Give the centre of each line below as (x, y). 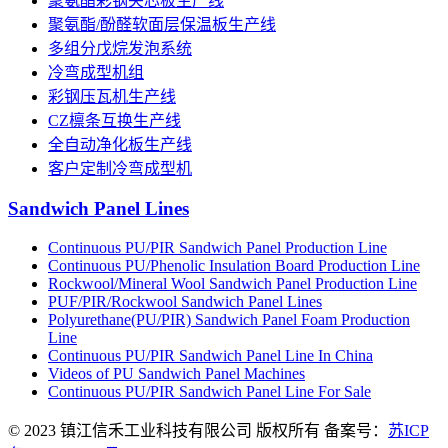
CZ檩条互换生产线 (114, 121)
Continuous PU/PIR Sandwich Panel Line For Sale (209, 391)
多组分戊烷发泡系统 (120, 49)
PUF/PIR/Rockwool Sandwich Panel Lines (185, 301)
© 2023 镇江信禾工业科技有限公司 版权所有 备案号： (198, 430)
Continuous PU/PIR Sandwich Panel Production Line (217, 247)
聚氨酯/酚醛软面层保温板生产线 (162, 25)
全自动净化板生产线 (120, 145)
